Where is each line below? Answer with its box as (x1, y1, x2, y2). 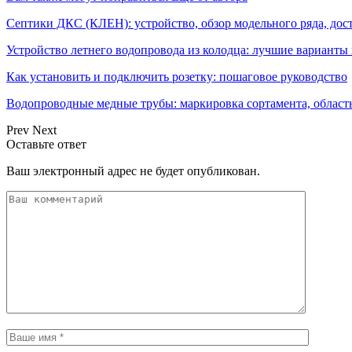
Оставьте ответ (6, 137, 86, 151)
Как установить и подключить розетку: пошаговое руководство (6, 69, 347, 83)
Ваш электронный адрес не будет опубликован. (6, 163, 260, 178)
